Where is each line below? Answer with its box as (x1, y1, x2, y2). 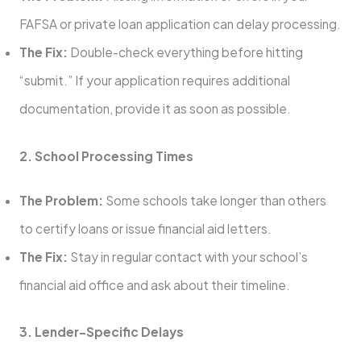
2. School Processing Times (19, 147, 193, 164)
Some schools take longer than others (102, 192, 326, 208)
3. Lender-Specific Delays (19, 323, 184, 339)
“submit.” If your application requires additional (19, 73, 290, 89)
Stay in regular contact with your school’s (67, 248, 308, 264)
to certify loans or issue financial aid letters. (19, 220, 272, 236)
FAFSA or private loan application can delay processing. (19, 16, 341, 32)
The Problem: (19, 192, 103, 208)
